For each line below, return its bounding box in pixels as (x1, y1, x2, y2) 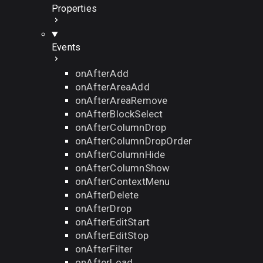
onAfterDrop (75, 203, 132, 214)
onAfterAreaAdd (75, 81, 150, 93)
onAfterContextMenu (75, 176, 170, 187)
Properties (52, 3, 97, 14)
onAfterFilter (75, 243, 133, 255)
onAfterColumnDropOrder (75, 135, 193, 147)
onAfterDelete (75, 189, 139, 201)
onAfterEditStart (75, 216, 150, 228)
